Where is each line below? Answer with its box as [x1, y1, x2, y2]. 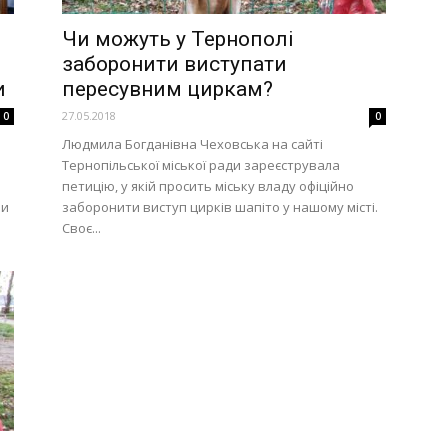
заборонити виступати [62, 52, 287, 76]
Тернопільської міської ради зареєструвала [62, 156, 340, 174]
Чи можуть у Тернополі [62, 27, 294, 51]
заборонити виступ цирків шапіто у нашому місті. [62, 198, 378, 216]
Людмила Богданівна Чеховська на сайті [62, 135, 323, 153]
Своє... [62, 219, 101, 237]
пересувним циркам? [62, 77, 273, 101]
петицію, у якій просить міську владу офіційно [62, 177, 354, 195]
